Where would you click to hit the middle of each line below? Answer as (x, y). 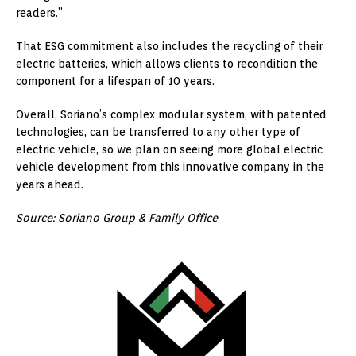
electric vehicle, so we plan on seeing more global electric (169, 150)
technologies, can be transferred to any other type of (158, 132)
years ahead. (50, 185)
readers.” (39, 13)
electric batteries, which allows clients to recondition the (167, 64)
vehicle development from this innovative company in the (170, 167)
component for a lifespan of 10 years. (115, 81)
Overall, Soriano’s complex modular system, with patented (171, 115)
